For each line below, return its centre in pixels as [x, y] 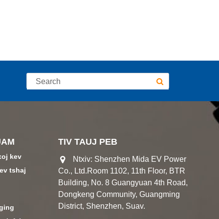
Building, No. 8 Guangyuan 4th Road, [123, 183]
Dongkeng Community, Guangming [119, 194]
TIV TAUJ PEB [88, 142]
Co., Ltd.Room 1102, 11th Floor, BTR [122, 171]
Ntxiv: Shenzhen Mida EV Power [130, 159]
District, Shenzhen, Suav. [102, 206]
